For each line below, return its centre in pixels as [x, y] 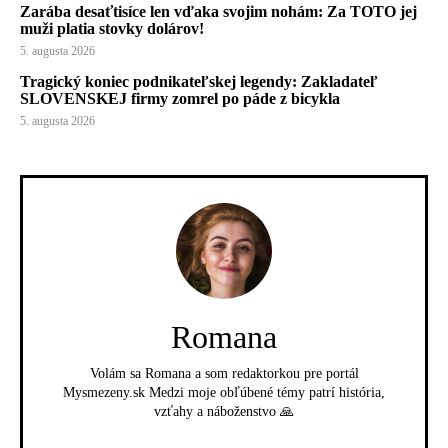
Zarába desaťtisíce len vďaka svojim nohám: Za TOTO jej [218, 11]
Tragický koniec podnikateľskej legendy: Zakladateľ [199, 81]
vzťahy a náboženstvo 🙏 [224, 411]
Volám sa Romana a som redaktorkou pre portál [224, 373]
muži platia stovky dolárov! [112, 28]
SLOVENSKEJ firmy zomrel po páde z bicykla [180, 98]
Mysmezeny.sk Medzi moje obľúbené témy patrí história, [224, 392]
